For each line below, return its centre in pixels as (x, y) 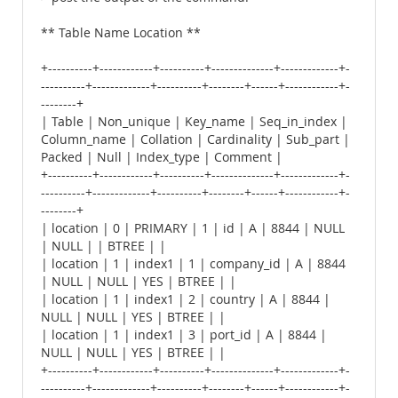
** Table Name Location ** (121, 33)
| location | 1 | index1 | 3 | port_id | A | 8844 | (184, 335)
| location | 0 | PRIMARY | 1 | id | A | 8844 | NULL (193, 228)
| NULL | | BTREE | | (103, 246)
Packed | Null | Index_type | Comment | (162, 157)
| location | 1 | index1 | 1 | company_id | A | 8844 (193, 264)
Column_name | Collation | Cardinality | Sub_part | (195, 139)
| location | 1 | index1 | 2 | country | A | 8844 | (186, 299)
